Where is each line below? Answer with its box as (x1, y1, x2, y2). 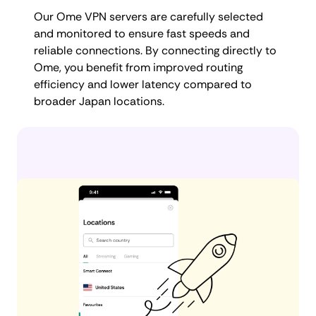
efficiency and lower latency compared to (34, 77, 252, 92)
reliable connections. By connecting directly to (34, 43, 276, 58)
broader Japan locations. (34, 94, 164, 109)
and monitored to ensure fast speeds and (34, 26, 250, 41)
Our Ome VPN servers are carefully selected (34, 9, 263, 24)
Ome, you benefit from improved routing (34, 60, 243, 75)
